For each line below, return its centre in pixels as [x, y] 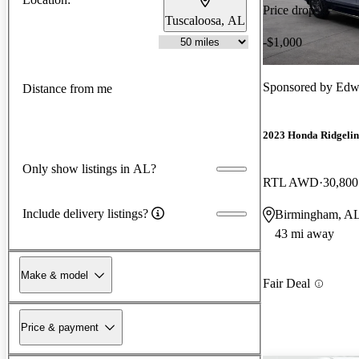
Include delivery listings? [85, 213]
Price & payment [60, 327]
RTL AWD [291, 183]
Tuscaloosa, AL [205, 20]
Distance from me [67, 89]
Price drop [289, 10]
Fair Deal [286, 284]
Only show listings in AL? [89, 168]
